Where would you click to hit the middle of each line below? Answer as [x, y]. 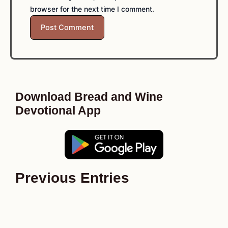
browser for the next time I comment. [92, 9]
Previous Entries [72, 178]
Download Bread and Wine [89, 97]
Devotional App [58, 111]
